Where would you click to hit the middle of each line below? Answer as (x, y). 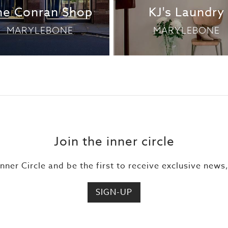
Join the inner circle (114, 142)
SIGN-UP (114, 192)
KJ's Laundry (187, 12)
